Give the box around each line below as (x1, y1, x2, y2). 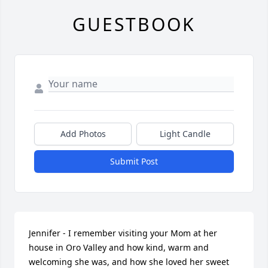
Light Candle (160, 128, 211, 139)
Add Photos (60, 128, 106, 139)
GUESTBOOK (72, 12, 196, 36)
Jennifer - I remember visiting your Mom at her (29, 227, 217, 239)
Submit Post (110, 156, 158, 167)
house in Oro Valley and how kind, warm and (29, 242, 209, 253)
